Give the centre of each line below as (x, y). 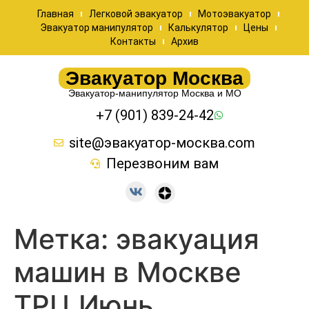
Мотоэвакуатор (234, 14)
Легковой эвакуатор (136, 14)
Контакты (133, 41)
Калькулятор (198, 28)
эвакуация (188, 239)
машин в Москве (128, 272)
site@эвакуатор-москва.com (162, 143)
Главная (55, 14)
